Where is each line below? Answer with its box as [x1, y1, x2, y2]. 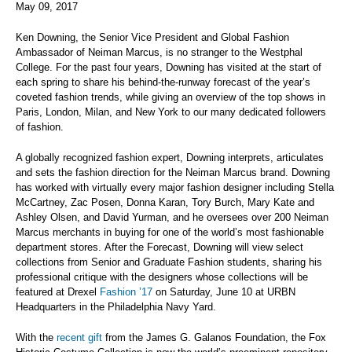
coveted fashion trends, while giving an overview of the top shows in [16, 91, 325, 103]
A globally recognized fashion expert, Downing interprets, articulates [16, 152, 324, 163]
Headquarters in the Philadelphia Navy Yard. [16, 301, 216, 313]
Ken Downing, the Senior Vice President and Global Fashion [16, 31, 289, 43]
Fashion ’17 [100, 286, 152, 298]
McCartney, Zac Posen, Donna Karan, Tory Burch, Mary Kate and [16, 196, 314, 208]
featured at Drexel [16, 286, 100, 298]
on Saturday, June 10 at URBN [152, 286, 295, 298]
